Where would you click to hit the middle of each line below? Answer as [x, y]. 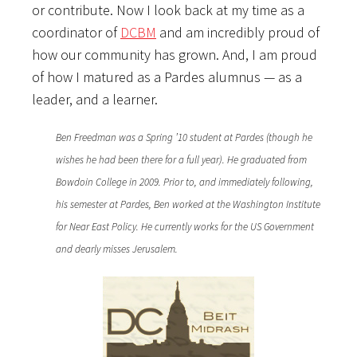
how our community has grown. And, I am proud [175, 54]
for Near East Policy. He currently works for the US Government [185, 226]
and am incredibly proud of [238, 32]
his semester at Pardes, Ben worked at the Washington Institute [188, 204]
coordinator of [76, 32]
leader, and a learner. [95, 99]
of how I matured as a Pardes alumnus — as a [167, 76]
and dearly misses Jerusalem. [117, 249]
